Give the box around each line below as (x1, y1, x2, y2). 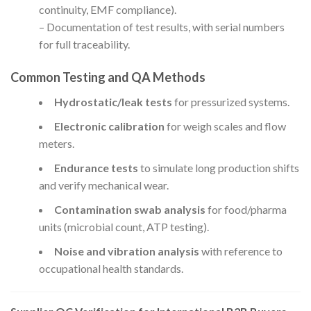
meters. (38, 137, 74, 151)
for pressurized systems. (171, 95, 289, 109)
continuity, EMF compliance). (38, 3, 176, 17)
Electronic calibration (53, 119, 165, 133)
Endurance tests (53, 161, 138, 175)
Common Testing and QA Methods (10, 69, 205, 85)
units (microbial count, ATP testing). (38, 220, 209, 234)
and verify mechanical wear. (38, 178, 169, 192)
